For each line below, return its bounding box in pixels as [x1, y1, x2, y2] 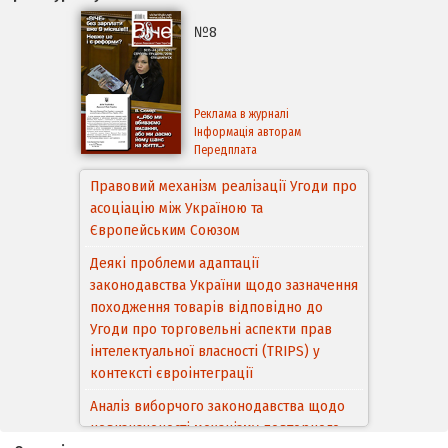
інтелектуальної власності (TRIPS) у [90, 342, 320, 361]
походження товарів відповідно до [90, 298, 323, 317]
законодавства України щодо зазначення [90, 276, 358, 295]
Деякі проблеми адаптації [90, 254, 259, 273]
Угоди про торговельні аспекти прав [90, 320, 332, 339]
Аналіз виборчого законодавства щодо [90, 397, 345, 416]
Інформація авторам [194, 125, 301, 140]
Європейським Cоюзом [90, 221, 240, 240]
